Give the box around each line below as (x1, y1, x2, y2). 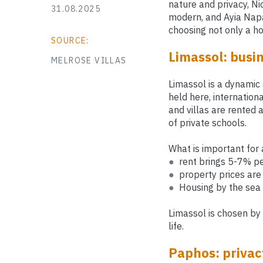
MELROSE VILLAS (51, 55, 127, 66)
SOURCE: (51, 35, 89, 46)
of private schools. (168, 117, 247, 129)
